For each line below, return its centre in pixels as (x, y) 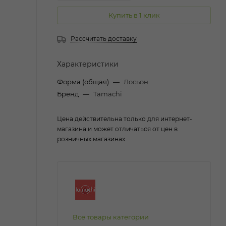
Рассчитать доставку (104, 38)
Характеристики (88, 64)
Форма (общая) (84, 81)
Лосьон (136, 81)
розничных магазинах (91, 139)
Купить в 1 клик (134, 15)
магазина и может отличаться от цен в (117, 129)
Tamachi (108, 94)
